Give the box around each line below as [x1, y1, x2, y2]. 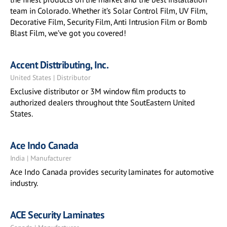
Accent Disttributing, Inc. [10, 58, 108, 71]
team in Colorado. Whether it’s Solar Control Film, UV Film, [10, 6, 207, 16]
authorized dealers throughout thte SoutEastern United [10, 97, 195, 107]
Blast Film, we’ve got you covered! [10, 28, 126, 38]
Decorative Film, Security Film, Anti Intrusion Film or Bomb [10, 17, 207, 27]
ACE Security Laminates [10, 208, 104, 221]
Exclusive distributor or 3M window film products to [10, 86, 186, 96]
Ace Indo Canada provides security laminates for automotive [10, 167, 214, 177]
